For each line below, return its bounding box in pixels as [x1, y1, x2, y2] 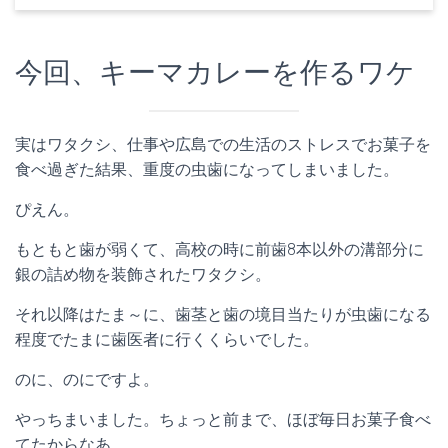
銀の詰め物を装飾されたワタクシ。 [15, 265, 271, 285]
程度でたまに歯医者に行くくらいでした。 [15, 330, 319, 350]
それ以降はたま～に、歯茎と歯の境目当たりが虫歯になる [15, 305, 431, 325]
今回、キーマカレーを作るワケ [15, 56, 415, 90]
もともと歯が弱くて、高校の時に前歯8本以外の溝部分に [15, 240, 424, 260]
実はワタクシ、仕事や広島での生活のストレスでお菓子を [15, 135, 431, 155]
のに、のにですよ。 [15, 370, 159, 390]
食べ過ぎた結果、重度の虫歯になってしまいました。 [15, 160, 399, 180]
